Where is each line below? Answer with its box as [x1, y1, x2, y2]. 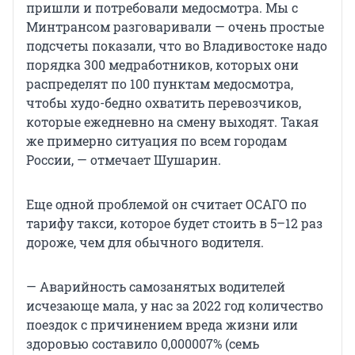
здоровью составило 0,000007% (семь [26, 334, 259, 352]
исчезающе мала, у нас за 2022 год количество [26, 296, 323, 314]
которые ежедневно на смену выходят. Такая [26, 113, 319, 130]
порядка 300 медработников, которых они [26, 55, 299, 73]
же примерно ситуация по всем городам [26, 132, 287, 149]
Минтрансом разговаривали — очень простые [26, 17, 324, 35]
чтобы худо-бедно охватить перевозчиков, [26, 94, 301, 111]
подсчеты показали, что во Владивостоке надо [26, 36, 327, 54]
